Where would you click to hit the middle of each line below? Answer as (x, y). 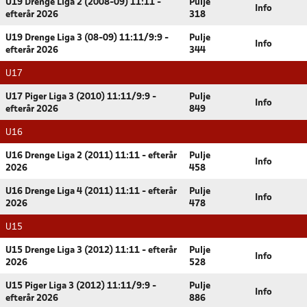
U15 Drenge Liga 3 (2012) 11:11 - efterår (91, 250)
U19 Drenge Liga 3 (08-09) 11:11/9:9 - (87, 38)
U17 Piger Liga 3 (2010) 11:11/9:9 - (81, 97)
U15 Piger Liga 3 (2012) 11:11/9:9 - (81, 286)
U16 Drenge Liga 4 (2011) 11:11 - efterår (91, 192)
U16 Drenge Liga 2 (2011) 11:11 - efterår (91, 156)
